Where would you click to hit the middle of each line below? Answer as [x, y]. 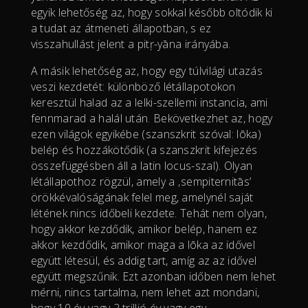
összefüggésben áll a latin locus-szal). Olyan [142, 165]
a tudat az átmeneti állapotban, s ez [121, 28]
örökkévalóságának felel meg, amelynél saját [142, 197]
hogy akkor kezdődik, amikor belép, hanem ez [144, 229]
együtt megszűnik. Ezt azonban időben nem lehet [153, 276]
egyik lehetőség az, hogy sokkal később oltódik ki [152, 12]
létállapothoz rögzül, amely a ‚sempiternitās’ [141, 181]
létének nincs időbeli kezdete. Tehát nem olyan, [148, 213]
